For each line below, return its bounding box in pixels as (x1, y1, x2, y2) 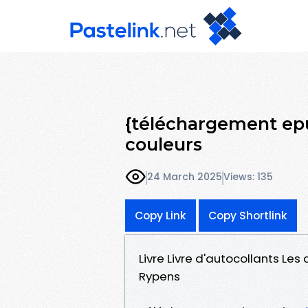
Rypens (139, 267, 180, 285)
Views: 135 (223, 170, 273, 184)
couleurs (125, 133, 202, 155)
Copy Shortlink (208, 208, 287, 223)
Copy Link (135, 208, 186, 223)
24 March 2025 (147, 170, 222, 184)
